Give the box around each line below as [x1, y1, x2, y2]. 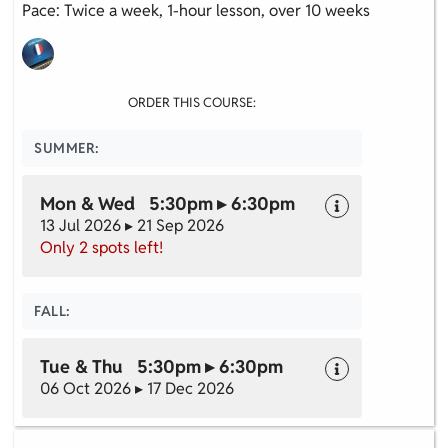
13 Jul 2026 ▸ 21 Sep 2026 [40, 214, 224, 236]
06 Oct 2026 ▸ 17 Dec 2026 [40, 377, 234, 399]
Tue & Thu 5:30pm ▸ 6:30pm [40, 354, 283, 378]
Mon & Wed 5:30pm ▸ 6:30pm [40, 191, 295, 215]
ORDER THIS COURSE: [128, 93, 256, 111]
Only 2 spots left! [40, 236, 163, 258]
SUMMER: [34, 138, 100, 157]
